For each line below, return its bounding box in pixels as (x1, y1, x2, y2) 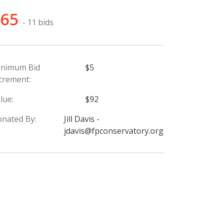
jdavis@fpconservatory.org (64, 125, 164, 136)
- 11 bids (22, 17, 54, 28)
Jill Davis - (64, 113, 100, 124)
